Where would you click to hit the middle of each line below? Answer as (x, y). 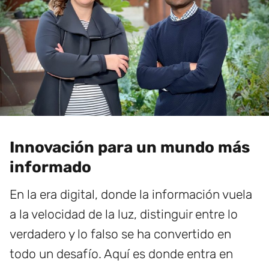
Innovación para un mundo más (130, 147)
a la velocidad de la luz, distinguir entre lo (124, 214)
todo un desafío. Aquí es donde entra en (121, 253)
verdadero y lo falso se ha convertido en (120, 234)
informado (50, 167)
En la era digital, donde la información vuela (131, 194)
